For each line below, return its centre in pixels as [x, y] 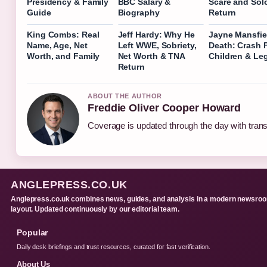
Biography [139, 12]
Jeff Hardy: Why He [156, 34]
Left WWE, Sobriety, [157, 45]
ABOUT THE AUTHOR [125, 96]
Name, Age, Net [57, 45]
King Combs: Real [63, 34]
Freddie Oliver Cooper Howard [164, 108]
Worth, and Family [63, 56]
